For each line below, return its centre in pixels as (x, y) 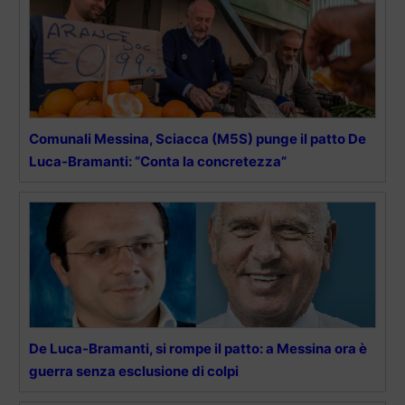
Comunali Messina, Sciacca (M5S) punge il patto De (198, 138)
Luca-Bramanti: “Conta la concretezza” (158, 161)
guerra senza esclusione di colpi (134, 371)
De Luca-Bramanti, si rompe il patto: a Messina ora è (198, 348)
